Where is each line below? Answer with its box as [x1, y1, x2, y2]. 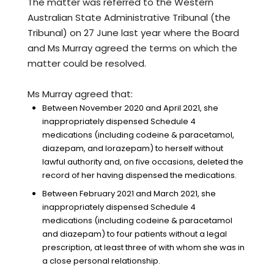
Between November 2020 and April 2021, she [42, 102, 218, 114]
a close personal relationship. [42, 255, 160, 267]
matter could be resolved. [28, 57, 146, 70]
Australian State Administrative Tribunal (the [28, 11, 231, 24]
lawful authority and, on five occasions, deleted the [42, 156, 243, 168]
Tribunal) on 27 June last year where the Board [28, 26, 239, 40]
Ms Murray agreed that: [28, 87, 133, 101]
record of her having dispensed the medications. [42, 169, 237, 182]
